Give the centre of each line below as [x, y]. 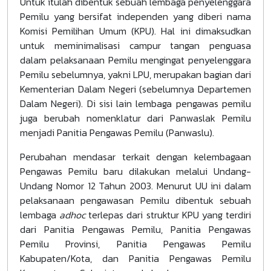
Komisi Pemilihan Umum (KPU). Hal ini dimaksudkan [135, 31]
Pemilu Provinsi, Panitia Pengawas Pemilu [135, 244]
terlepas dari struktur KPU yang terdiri [168, 215]
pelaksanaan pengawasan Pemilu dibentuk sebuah [135, 200]
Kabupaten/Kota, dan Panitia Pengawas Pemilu [135, 258]
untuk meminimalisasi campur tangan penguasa [135, 45]
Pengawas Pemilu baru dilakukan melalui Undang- [135, 171]
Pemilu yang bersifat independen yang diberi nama [135, 16]
